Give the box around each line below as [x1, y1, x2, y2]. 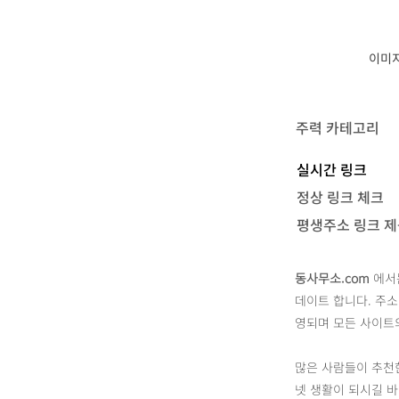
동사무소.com [295, 269, 370, 287]
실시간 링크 [297, 159, 367, 180]
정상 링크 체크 [297, 186, 384, 208]
